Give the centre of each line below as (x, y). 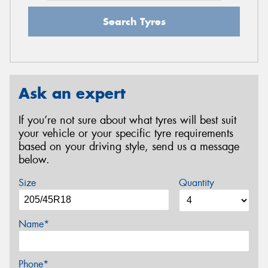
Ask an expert (72, 93)
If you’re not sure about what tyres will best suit (127, 120)
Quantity (196, 183)
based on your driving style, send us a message (129, 146)
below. (34, 159)
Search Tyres (134, 21)
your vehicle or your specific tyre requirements (126, 133)
